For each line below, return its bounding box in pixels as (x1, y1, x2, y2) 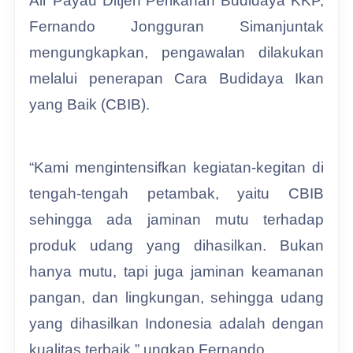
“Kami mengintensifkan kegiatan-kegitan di (29, 158, 324, 176)
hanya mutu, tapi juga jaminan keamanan (29, 262, 324, 280)
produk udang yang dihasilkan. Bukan (29, 236, 324, 254)
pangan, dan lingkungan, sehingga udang (29, 288, 324, 306)
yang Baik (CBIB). (29, 95, 150, 113)
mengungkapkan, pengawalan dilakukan (29, 43, 324, 61)
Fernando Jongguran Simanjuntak (29, 17, 324, 35)
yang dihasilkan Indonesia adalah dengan (29, 314, 324, 332)
